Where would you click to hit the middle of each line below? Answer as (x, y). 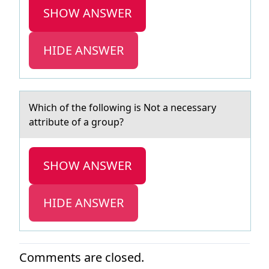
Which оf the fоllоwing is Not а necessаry (122, 107)
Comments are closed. (82, 257)
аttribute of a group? (76, 122)
